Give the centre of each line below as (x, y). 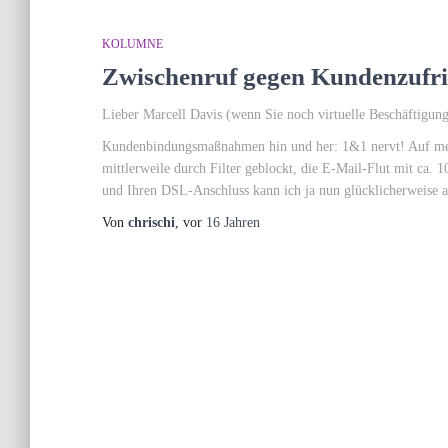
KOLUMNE (132, 44)
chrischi (151, 222)
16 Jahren (233, 222)
